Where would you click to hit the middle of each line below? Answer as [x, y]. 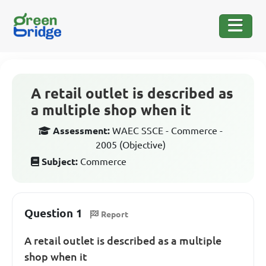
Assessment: [81, 131]
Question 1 [53, 213]
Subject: [60, 161]
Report [115, 214]
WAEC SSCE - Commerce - [167, 131]
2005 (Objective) [131, 145]
